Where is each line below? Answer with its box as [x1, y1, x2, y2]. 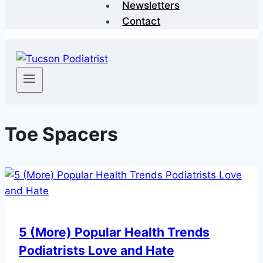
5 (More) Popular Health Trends [19, 225, 210, 240]
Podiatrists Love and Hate [19, 243, 174, 258]
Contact [122, 15, 161, 27]
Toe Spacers [5, 122, 118, 146]
